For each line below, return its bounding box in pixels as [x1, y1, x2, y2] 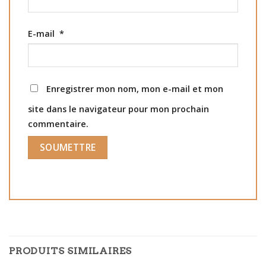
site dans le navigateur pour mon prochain [28, 103, 209, 115]
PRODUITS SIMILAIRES [9, 245, 132, 256]
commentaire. [28, 118, 88, 130]
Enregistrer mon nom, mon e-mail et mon [46, 83, 223, 95]
